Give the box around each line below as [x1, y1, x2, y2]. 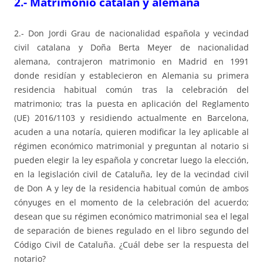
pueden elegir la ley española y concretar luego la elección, [14, 154, 249, 166]
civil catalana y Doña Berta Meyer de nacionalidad [14, 42, 249, 53]
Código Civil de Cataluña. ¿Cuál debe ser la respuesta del [14, 239, 249, 251]
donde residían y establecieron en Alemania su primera [14, 70, 249, 82]
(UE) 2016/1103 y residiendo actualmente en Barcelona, [14, 112, 249, 124]
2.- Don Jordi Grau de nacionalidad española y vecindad [14, 28, 249, 39]
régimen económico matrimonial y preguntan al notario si [14, 140, 249, 152]
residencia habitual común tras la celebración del [14, 84, 249, 96]
